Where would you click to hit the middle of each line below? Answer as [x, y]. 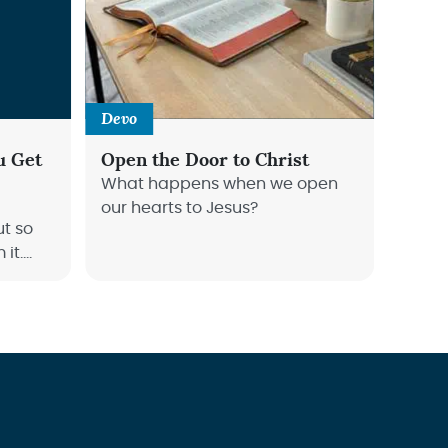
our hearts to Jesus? [180, 207]
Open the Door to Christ [205, 160]
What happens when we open [220, 183]
